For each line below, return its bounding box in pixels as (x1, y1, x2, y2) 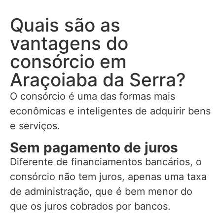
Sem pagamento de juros (10, 139, 178, 156)
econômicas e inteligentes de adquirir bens (10, 105, 211, 117)
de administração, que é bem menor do (10, 185, 192, 197)
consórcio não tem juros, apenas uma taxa (10, 170, 207, 183)
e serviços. (10, 120, 60, 132)
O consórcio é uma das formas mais (10, 90, 175, 103)
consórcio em (10, 50, 127, 73)
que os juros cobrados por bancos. (10, 200, 171, 212)
